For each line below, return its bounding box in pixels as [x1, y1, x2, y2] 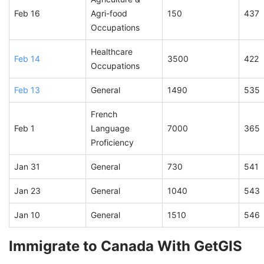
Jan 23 [14, 186, 41, 196]
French [91, 109, 117, 120]
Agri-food [91, 8, 127, 19]
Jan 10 [14, 210, 40, 220]
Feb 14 [14, 54, 40, 64]
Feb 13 [14, 85, 40, 95]
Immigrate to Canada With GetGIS [9, 237, 242, 255]
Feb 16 [14, 8, 40, 19]
